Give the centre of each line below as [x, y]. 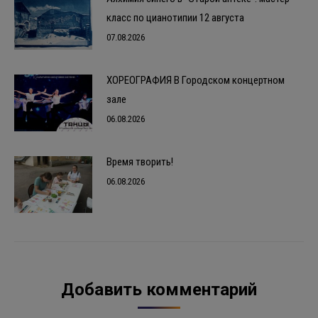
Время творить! [140, 162]
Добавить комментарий [159, 290]
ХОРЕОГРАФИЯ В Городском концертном [196, 81]
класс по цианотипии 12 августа [175, 18]
